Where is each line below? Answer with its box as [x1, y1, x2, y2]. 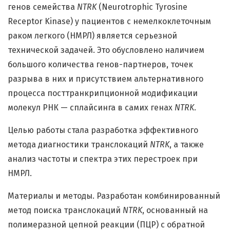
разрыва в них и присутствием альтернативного [8, 74, 203, 84]
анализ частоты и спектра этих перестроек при [8, 154, 198, 164]
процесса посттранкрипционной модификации [8, 88, 198, 99]
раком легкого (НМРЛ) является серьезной [8, 31, 177, 41]
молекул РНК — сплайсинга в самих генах [8, 103, 175, 113]
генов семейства [8, 2, 77, 12]
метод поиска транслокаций [8, 205, 123, 216]
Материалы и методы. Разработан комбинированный [8, 191, 220, 201]
